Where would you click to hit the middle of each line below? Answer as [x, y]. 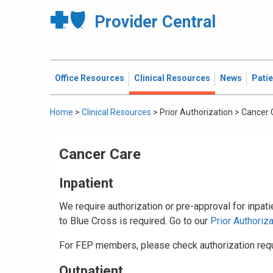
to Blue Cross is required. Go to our [135, 221]
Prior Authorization [196, 112]
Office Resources [90, 78]
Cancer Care [100, 154]
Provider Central [155, 22]
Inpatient [86, 183]
